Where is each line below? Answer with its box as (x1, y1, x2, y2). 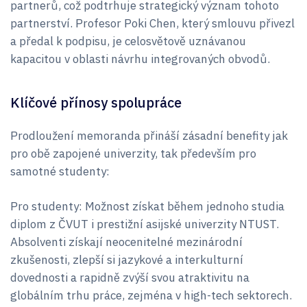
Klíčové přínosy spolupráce (10, 93, 182, 112)
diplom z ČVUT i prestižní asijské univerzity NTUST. (10, 217, 279, 232)
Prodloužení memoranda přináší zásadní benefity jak (10, 128, 288, 144)
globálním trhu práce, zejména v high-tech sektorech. (10, 288, 292, 304)
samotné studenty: (10, 164, 110, 180)
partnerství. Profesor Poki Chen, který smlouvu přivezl (10, 16, 295, 32)
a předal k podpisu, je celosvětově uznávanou (10, 34, 246, 49)
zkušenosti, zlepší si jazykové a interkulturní (10, 252, 243, 268)
